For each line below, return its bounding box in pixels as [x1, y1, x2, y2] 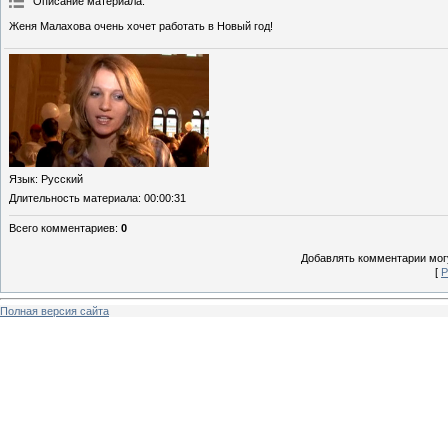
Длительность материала [9, 191, 138, 204]
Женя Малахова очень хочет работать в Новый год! [9, 20, 273, 33]
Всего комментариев [9, 221, 115, 234]
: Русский [35, 172, 83, 185]
